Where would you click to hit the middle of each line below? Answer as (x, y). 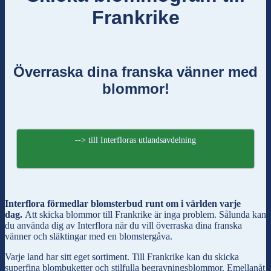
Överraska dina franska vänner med (135, 71)
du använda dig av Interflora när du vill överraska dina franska (123, 226)
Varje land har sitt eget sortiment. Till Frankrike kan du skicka (122, 257)
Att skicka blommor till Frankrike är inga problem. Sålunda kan (145, 215)
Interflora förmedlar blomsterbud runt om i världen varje (123, 204)
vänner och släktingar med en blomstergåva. (89, 237)
